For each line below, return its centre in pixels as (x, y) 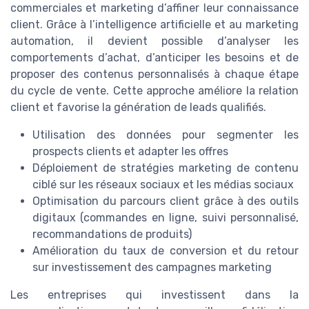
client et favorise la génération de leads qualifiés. (138, 108)
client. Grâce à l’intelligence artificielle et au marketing (154, 25)
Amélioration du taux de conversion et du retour (166, 251)
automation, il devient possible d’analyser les (154, 41)
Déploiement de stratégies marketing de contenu (166, 168)
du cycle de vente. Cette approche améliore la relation (154, 91)
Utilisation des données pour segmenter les (166, 135)
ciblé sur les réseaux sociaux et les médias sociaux (163, 185)
